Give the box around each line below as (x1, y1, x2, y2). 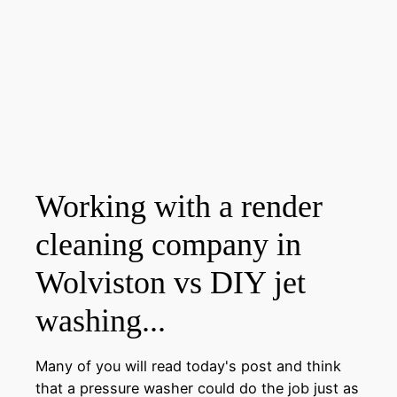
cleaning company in (35, 227, 301, 263)
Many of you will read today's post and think (35, 356, 341, 375)
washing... (35, 303, 166, 339)
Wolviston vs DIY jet (35, 265, 306, 301)
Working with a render (35, 189, 323, 225)
